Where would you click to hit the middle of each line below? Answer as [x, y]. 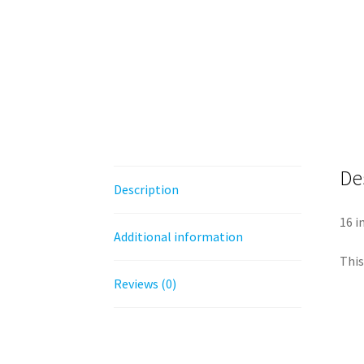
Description [147, 190]
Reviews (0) [145, 284]
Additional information [179, 237]
